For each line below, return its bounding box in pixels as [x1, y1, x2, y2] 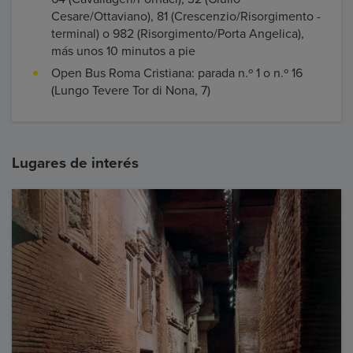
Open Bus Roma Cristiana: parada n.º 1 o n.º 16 [51, 65, 303, 81]
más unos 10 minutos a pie [51, 43, 195, 59]
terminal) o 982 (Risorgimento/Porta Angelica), [51, 25, 304, 42]
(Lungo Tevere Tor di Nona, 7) [51, 82, 210, 98]
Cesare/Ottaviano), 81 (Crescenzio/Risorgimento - [51, 8, 321, 24]
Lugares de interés [12, 154, 139, 172]
